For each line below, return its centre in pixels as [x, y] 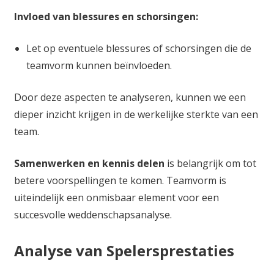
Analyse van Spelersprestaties [124, 250]
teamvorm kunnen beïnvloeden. [99, 65]
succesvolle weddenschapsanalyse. [93, 214]
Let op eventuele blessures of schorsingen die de [139, 48]
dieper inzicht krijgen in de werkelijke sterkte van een [136, 114]
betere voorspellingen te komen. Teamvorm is [120, 180]
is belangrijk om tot [210, 163]
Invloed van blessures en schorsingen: [106, 16]
